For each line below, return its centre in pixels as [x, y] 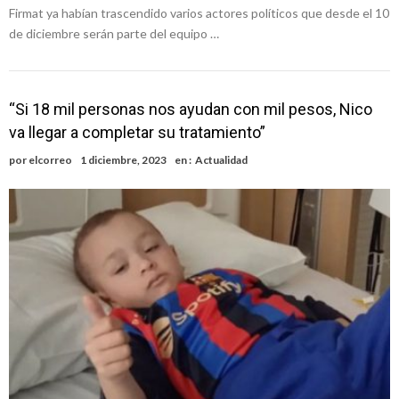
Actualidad [221, 159]
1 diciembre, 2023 [123, 159]
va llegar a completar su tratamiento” [137, 132]
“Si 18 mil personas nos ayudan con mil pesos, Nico [191, 109]
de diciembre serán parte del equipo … [114, 33]
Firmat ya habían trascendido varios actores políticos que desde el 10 [199, 12]
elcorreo [50, 159]
